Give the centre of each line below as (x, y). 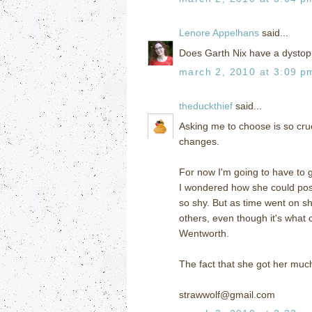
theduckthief (206, 106)
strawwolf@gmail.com (227, 294)
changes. (199, 141)
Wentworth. (204, 233)
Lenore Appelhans (219, 32)
